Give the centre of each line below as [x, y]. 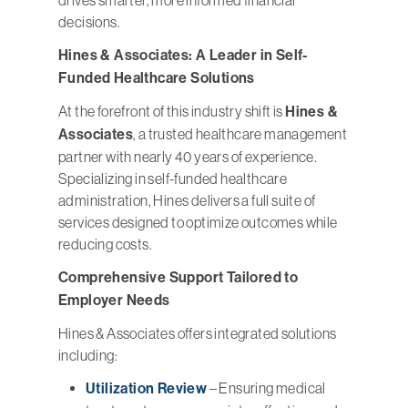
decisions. [90, 22]
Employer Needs [114, 301]
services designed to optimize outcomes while [198, 223]
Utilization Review [147, 389]
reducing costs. [106, 245]
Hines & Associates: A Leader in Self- [183, 56]
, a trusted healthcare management [240, 134]
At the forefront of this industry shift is [172, 112]
